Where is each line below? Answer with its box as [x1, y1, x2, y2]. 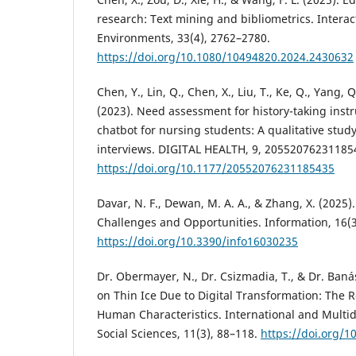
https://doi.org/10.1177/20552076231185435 [97, 161, 335, 176]
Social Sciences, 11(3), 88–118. [97, 326, 261, 342]
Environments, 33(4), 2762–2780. [97, 30, 270, 46]
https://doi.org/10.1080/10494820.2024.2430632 [97, 49, 354, 65]
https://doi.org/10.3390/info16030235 [97, 234, 298, 250]
